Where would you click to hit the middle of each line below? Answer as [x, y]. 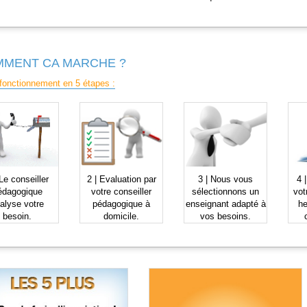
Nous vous [232, 179]
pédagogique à [121, 204]
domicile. [121, 216]
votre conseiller [121, 191]
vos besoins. [225, 216]
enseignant [207, 204]
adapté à [247, 204]
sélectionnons [221, 191]
